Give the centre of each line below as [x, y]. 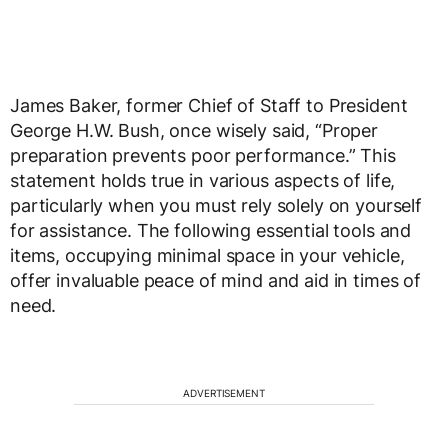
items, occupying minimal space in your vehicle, [207, 256]
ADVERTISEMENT [224, 393]
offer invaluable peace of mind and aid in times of [215, 281]
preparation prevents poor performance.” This [203, 156]
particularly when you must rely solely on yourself [216, 206]
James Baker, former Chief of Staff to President [209, 106]
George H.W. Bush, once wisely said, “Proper [194, 131]
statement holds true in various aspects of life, [203, 181]
